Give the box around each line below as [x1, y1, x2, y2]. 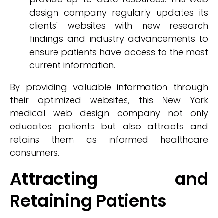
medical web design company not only [10, 107, 208, 119]
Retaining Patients [10, 189, 167, 213]
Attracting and [10, 167, 208, 191]
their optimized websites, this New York [10, 94, 208, 106]
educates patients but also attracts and [10, 120, 208, 132]
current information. [29, 59, 115, 71]
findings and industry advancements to [29, 33, 208, 45]
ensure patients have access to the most [29, 46, 208, 58]
